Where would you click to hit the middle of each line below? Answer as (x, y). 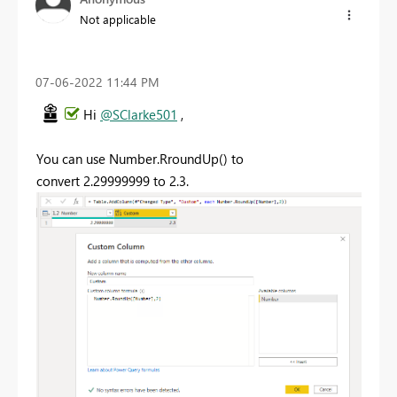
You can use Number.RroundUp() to (140, 159)
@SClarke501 (139, 115)
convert (60, 181)
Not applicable (118, 19)
